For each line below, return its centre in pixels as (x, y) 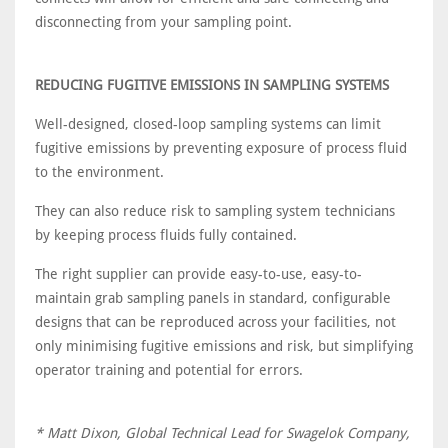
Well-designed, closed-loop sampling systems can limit (208, 124)
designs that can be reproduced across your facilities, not (215, 322)
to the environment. (99, 172)
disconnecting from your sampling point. (163, 22)
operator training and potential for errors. (169, 370)
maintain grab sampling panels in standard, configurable (213, 298)
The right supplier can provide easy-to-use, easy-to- (198, 274)
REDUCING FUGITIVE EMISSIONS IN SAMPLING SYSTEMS (212, 85)
